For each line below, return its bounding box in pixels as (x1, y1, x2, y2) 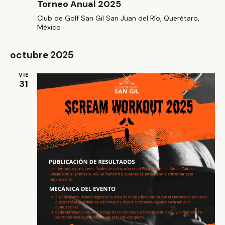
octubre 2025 (10, 49, 74, 62)
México (37, 23, 61, 32)
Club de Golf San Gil (37, 14, 106, 23)
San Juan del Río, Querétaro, (106, 14, 199, 23)
